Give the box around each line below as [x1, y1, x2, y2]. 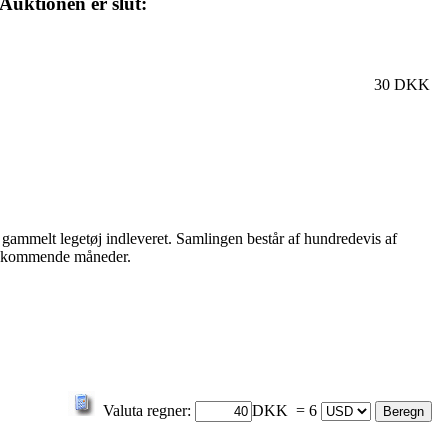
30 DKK [374, 76, 430, 94]
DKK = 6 [252, 402, 321, 419]
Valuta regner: [103, 402, 191, 419]
